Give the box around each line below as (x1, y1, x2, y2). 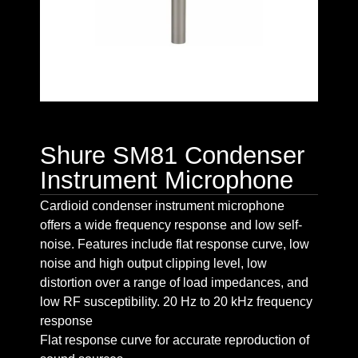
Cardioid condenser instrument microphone (40, 198, 284, 213)
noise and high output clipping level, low (40, 256, 267, 270)
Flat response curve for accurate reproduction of (40, 332, 309, 347)
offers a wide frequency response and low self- (40, 217, 302, 232)
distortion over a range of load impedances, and (40, 275, 308, 289)
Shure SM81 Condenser (40, 141, 304, 169)
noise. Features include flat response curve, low (40, 237, 309, 251)
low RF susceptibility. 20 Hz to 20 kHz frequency (40, 294, 312, 308)
